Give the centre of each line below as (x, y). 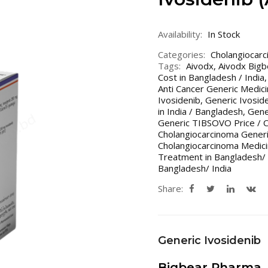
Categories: (182, 54)
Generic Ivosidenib (209, 240)
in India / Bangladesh (200, 111)
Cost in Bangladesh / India (211, 77)
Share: (170, 188)
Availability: (180, 34)
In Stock (224, 34)
